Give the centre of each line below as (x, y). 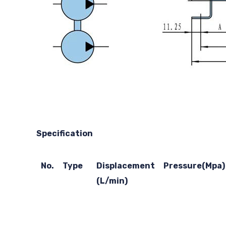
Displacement (125, 165)
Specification (65, 134)
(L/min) (112, 181)
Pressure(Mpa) (194, 165)
